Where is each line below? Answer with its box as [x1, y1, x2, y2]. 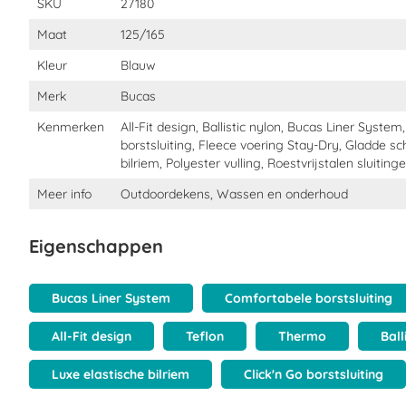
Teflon [186, 328, 224, 344]
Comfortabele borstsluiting [225, 290, 392, 306]
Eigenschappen [29, 235, 163, 257]
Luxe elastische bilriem [52, 366, 189, 382]
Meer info [37, 186, 92, 202]
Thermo [278, 328, 326, 344]
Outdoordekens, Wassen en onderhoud [121, 186, 348, 202]
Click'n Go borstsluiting [244, 366, 383, 382]
